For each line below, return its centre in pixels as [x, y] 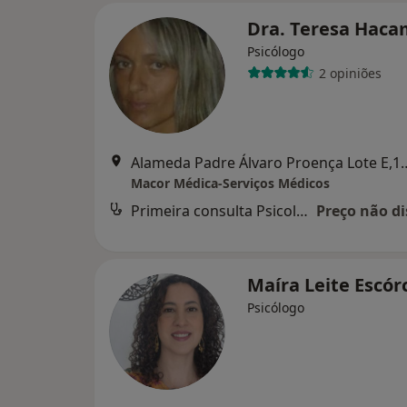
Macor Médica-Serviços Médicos [230, 183]
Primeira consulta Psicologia [302, 211]
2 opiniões [350, 73]
